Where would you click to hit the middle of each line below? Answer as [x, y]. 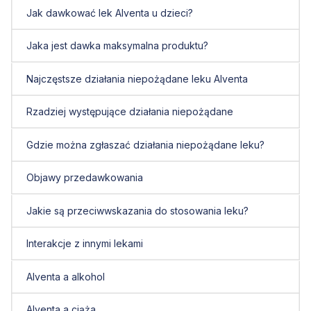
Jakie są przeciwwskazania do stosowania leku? [137, 210]
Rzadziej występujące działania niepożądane [129, 112]
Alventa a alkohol [65, 276]
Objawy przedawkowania [84, 178]
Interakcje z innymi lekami [84, 244]
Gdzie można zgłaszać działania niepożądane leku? [145, 144]
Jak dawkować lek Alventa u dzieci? [109, 12]
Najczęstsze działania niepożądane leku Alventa [137, 78]
